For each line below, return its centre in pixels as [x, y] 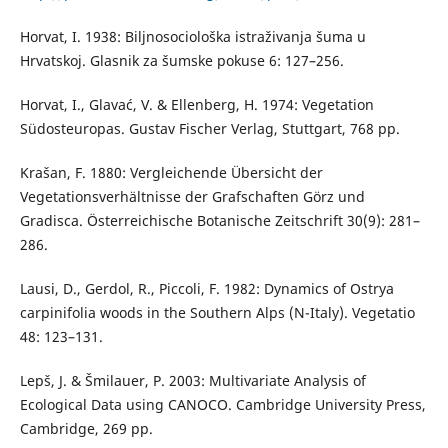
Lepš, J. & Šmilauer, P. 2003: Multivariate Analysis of [192, 380]
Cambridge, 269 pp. [86, 428]
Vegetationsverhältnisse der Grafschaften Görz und [192, 196]
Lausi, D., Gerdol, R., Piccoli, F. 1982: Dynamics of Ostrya [206, 288]
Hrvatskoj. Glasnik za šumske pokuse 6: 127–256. [181, 60]
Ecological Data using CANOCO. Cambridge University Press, [222, 404]
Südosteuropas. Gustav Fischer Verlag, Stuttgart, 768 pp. [209, 128]
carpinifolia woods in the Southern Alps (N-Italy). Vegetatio [217, 312]
